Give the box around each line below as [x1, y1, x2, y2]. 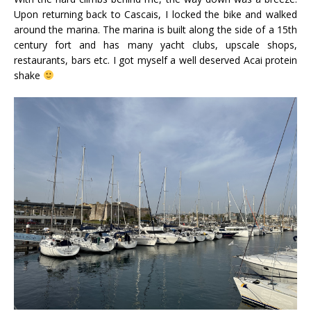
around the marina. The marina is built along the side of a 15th [14, 22, 297, 36]
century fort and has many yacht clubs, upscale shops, [14, 37, 297, 51]
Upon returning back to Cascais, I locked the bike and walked [14, 7, 297, 21]
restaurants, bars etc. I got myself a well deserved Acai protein [14, 53, 297, 67]
